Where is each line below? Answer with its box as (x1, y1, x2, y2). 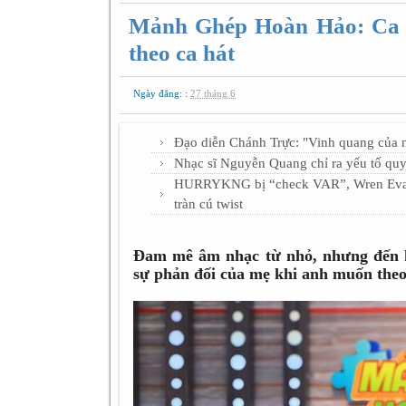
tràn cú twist (174, 197, 243, 211)
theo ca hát (129, 41, 235, 65)
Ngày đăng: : (133, 88, 190, 99)
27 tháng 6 (190, 88, 236, 99)
